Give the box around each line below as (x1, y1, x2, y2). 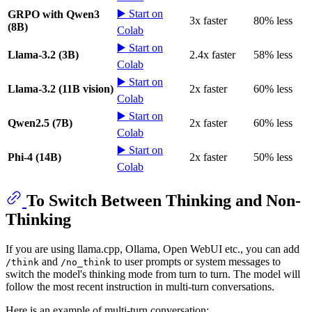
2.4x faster (189, 49, 235, 61)
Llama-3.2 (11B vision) (8, 83, 114, 95)
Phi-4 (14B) (8, 151, 61, 164)
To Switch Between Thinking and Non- (26, 192, 301, 210)
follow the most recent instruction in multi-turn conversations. (6, 281, 274, 293)
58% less (253, 49, 292, 61)
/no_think (61, 257, 111, 268)
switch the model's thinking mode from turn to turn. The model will (6, 268, 300, 281)
